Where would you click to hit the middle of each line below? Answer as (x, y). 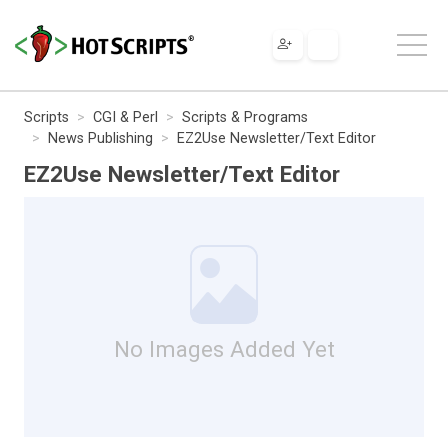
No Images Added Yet (224, 348)
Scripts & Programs (245, 117)
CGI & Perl (125, 117)
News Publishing (100, 138)
